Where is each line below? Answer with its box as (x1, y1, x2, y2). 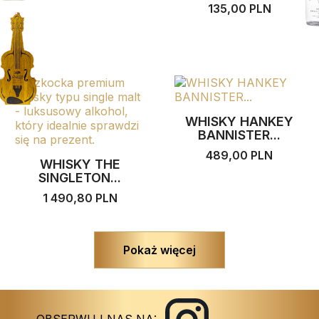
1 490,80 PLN (42, 190, 117, 205)
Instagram (208, 298, 253, 311)
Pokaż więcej (123, 242, 196, 257)
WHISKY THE (39, 156, 120, 172)
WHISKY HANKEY (185, 113, 293, 129)
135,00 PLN (207, 1, 271, 16)
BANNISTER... (198, 127, 281, 142)
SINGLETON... (38, 169, 121, 185)
